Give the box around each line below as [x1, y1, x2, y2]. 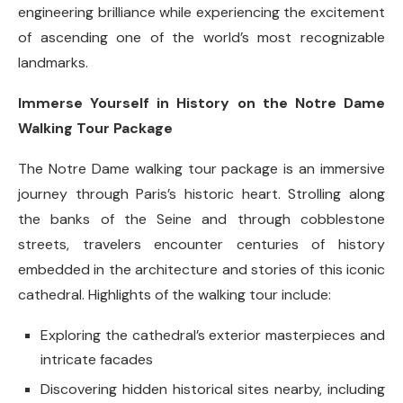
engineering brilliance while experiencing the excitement [18, 2, 385, 22]
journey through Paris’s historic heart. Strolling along [18, 184, 385, 203]
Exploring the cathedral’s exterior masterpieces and [40, 325, 385, 345]
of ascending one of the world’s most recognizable [18, 27, 385, 47]
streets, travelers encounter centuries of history [18, 234, 385, 254]
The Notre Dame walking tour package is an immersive [18, 158, 385, 178]
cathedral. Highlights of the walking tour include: [18, 284, 331, 304]
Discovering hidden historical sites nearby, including [40, 379, 385, 399]
